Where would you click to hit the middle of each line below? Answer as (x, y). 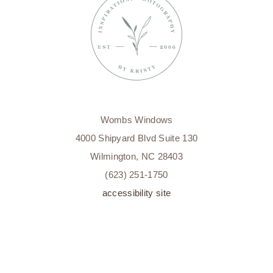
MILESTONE (229, 8)
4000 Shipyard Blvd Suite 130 (136, 138)
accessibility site (136, 193)
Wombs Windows (136, 119)
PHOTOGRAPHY (236, 24)
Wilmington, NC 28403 (136, 156)
